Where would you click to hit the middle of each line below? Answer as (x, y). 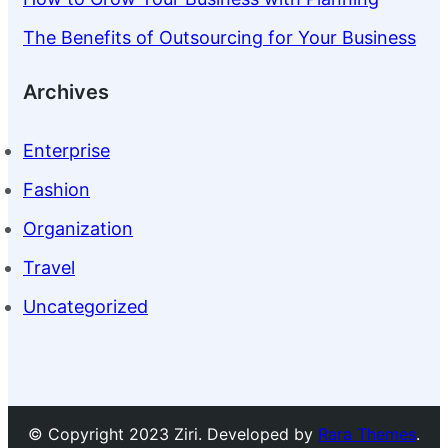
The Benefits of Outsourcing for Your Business (219, 38)
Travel (49, 268)
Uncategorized (85, 307)
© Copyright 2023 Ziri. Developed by (173, 434)
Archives (66, 92)
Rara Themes (367, 434)
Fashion (56, 190)
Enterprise (66, 151)
